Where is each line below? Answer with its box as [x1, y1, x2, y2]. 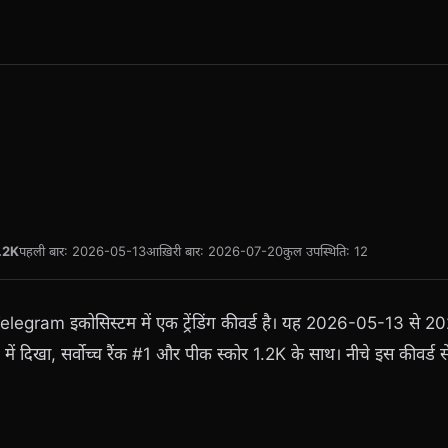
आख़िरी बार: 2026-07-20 [146, 243, 283, 259]
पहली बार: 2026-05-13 [19, 243, 146, 259]
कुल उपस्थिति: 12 [283, 243, 368, 259]
